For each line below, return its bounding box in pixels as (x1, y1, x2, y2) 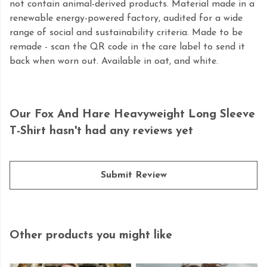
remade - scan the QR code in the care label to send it (10, 42, 245, 52)
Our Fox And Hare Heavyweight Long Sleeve (10, 109, 255, 121)
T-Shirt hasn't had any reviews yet (10, 126, 193, 138)
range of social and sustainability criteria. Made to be (10, 28, 243, 38)
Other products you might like (10, 230, 172, 242)
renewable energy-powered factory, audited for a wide (10, 14, 243, 24)
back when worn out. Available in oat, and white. (10, 57, 218, 67)
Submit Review (100, 170, 167, 181)
